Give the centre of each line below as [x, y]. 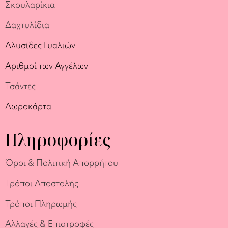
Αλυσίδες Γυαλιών [40, 45]
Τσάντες [20, 85]
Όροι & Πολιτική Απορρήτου [63, 162]
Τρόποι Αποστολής [42, 183]
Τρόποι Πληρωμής [41, 203]
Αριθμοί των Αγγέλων [47, 65]
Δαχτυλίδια [27, 24]
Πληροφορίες [58, 139]
